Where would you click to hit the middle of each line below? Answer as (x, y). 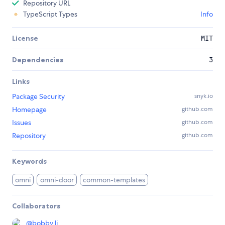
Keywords (29, 161)
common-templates (114, 180)
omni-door (57, 180)
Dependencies (38, 60)
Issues (22, 123)
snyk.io (204, 96)
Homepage (29, 110)
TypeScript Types (50, 14)
